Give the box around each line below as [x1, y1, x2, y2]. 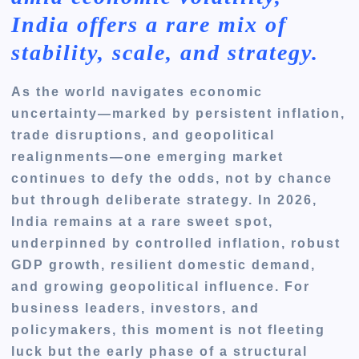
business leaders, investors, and [11, 301, 260, 315]
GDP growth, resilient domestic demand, [11, 257, 317, 272]
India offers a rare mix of [11, 12, 288, 38]
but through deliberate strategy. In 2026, [11, 192, 318, 207]
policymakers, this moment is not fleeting [11, 322, 326, 337]
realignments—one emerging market [11, 149, 284, 163]
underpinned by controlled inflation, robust [11, 236, 341, 250]
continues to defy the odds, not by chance [11, 171, 333, 185]
